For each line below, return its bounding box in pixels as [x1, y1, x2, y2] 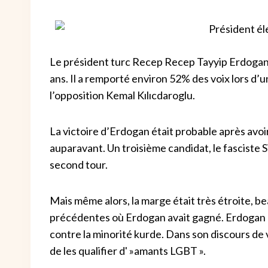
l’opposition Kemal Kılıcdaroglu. [50, 89, 195, 102]
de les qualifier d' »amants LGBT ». [50, 244, 206, 257]
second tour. [50, 158, 108, 171]
